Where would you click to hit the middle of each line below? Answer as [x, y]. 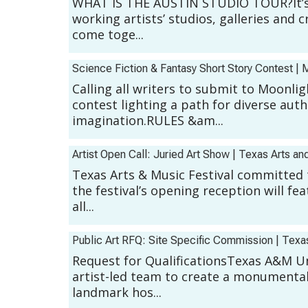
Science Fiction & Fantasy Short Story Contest [183, 69]
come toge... [108, 35]
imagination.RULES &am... [148, 121]
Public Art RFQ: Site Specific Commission [173, 241]
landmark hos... [117, 293]
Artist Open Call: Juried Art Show [151, 155]
